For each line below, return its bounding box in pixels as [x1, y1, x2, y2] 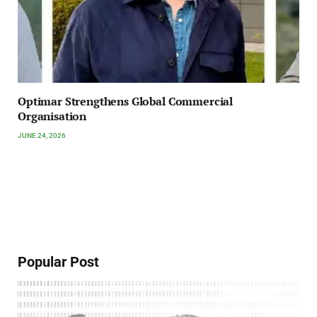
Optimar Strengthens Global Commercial [18, 93, 234, 110]
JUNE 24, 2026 [18, 132, 66, 140]
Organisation [18, 108, 87, 125]
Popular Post [18, 253, 99, 271]
